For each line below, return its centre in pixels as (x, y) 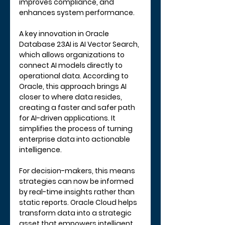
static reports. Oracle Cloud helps (79, 202)
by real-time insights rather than (78, 192)
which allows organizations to (73, 54)
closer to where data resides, (71, 97)
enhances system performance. (77, 12)
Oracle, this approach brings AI (74, 86)
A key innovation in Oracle (65, 33)
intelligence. (40, 149)
